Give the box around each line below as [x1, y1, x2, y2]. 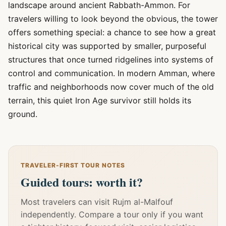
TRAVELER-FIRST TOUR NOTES [21, 161, 125, 169]
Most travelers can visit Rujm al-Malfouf [21, 197, 173, 207]
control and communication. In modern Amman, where [8, 68, 215, 78]
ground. [8, 109, 37, 119]
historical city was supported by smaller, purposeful [8, 41, 206, 51]
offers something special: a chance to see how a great [8, 27, 216, 37]
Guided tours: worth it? [21, 173, 143, 191]
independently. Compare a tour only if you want [21, 209, 203, 219]
